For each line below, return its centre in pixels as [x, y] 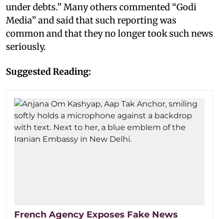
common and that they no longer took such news [109, 33]
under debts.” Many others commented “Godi [101, 7]
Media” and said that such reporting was [91, 20]
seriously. [26, 46]
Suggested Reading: [48, 71]
